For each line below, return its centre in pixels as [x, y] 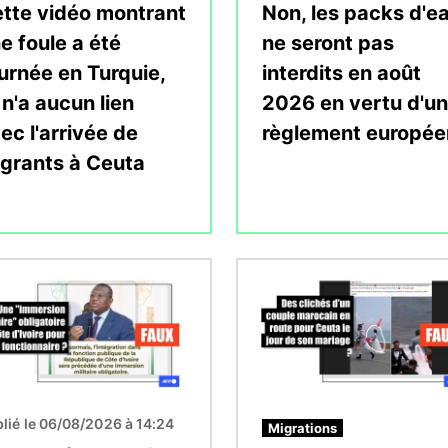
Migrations [302, 427]
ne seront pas [328, 42]
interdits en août [341, 72]
